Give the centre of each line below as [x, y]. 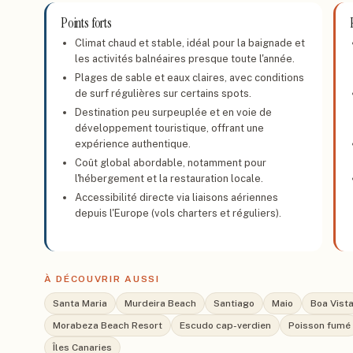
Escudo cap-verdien [225, 325]
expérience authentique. [133, 144]
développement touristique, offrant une [169, 128]
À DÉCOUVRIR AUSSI [102, 279]
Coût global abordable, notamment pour [171, 163]
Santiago [234, 303]
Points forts [86, 23]
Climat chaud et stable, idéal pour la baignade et [190, 43]
